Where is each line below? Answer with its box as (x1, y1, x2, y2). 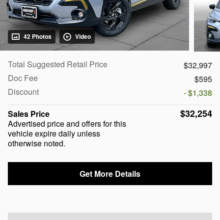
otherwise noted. (8, 137, 65, 149)
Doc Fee (8, 72, 38, 83)
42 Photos (24, 32, 52, 41)
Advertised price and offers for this (8, 117, 126, 129)
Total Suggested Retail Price (8, 58, 108, 70)
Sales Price (8, 108, 50, 119)
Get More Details (80, 168, 140, 180)
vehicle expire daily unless (8, 127, 100, 139)
